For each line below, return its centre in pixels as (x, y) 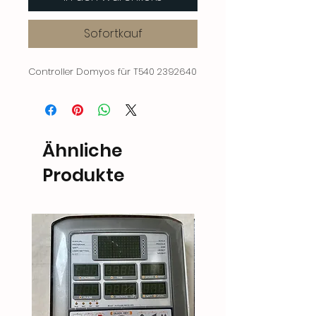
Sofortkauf (113, 33)
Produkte (83, 175)
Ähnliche (82, 150)
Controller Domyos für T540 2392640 (113, 71)
